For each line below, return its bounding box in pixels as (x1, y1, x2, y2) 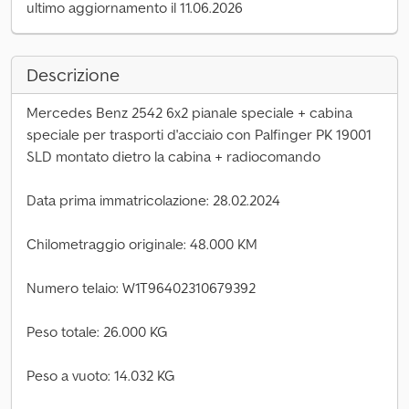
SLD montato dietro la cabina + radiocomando (26, 147, 320, 165)
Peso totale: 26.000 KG (26, 322, 168, 341)
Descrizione (26, 63, 120, 87)
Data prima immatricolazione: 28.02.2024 (26, 191, 280, 209)
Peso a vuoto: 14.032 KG (26, 366, 175, 384)
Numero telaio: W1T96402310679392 (26, 278, 256, 297)
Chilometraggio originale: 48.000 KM (26, 235, 257, 253)
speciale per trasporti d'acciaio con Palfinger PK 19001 (26, 125, 372, 143)
